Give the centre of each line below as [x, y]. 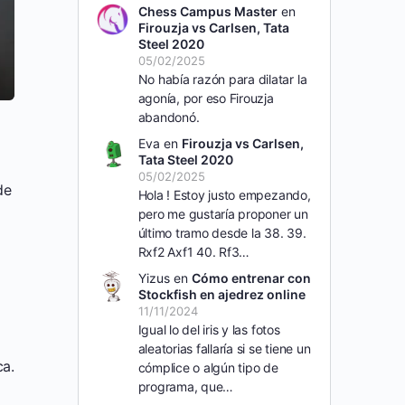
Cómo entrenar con [251, 278]
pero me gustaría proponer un [223, 214]
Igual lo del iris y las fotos [209, 330]
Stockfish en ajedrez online [221, 295]
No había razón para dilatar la [222, 80]
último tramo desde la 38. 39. [222, 233]
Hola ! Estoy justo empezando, [224, 195]
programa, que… [186, 387]
